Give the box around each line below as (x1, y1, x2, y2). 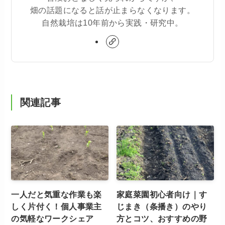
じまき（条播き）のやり (117, 202, 207, 211)
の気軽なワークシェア (11, 214, 94, 223)
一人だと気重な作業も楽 (11, 190, 102, 199)
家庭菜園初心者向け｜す (117, 190, 207, 199)
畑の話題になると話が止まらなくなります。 (30, 6, 195, 15)
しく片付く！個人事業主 (11, 202, 102, 211)
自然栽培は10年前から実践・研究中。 (42, 18, 183, 28)
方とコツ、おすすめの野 (117, 214, 207, 223)
